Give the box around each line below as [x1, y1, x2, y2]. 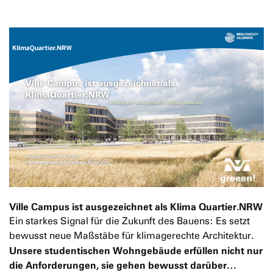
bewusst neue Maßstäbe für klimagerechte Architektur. [9, 229, 253, 241]
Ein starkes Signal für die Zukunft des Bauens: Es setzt [9, 214, 250, 227]
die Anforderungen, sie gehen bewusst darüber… [9, 258, 236, 271]
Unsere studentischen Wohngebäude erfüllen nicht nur [9, 244, 263, 257]
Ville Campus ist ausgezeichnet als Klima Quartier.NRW [9, 200, 263, 213]
